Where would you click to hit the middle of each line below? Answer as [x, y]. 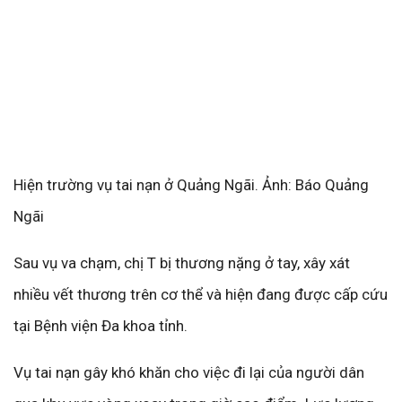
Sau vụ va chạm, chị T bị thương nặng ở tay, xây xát [182, 263]
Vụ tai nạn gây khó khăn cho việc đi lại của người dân [189, 373]
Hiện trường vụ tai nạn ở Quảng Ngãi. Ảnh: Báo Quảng [191, 185]
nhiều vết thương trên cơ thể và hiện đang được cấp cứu [201, 295]
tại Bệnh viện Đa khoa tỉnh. [100, 326]
